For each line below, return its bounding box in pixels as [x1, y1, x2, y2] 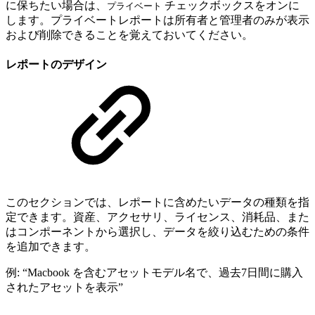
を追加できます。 [6, 240, 96, 253]
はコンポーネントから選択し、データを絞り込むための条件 [6, 226, 309, 238]
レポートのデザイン [6, 58, 107, 70]
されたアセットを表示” [6, 281, 123, 294]
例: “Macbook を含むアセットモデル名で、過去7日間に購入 [6, 266, 303, 279]
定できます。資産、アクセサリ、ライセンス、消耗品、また [6, 211, 309, 224]
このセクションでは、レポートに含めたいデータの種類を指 [6, 196, 309, 209]
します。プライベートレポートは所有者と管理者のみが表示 [6, 13, 309, 26]
